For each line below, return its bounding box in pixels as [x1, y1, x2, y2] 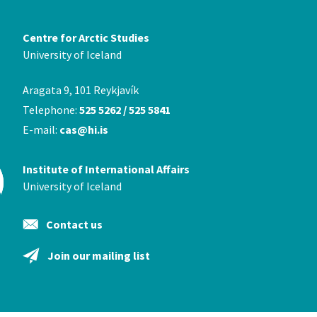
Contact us [46, 217, 103, 231]
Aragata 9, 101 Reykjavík [23, 83, 139, 97]
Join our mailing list [47, 248, 151, 263]
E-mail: [23, 122, 58, 137]
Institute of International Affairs [23, 162, 190, 176]
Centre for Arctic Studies [23, 30, 150, 45]
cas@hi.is [59, 122, 109, 137]
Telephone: [23, 103, 78, 117]
